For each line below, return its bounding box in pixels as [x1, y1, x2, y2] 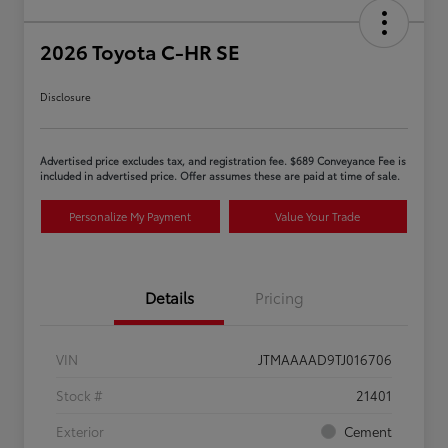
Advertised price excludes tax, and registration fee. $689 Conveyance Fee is [40, 153, 406, 169]
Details [144, 286, 194, 309]
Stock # [56, 386, 103, 405]
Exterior [56, 422, 104, 441]
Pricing [254, 286, 304, 309]
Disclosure [40, 89, 91, 105]
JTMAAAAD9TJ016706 [258, 350, 392, 369]
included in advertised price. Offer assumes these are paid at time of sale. [40, 168, 400, 184]
